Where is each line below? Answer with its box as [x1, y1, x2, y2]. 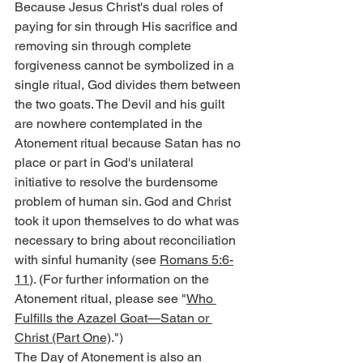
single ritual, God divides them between [15, 77, 244, 93]
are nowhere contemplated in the [15, 116, 206, 132]
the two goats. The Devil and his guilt [15, 96, 228, 113]
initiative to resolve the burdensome [15, 174, 221, 190]
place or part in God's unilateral [15, 155, 197, 171]
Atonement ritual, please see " [15, 291, 186, 307]
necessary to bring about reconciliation [15, 233, 239, 249]
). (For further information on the [29, 271, 212, 288]
